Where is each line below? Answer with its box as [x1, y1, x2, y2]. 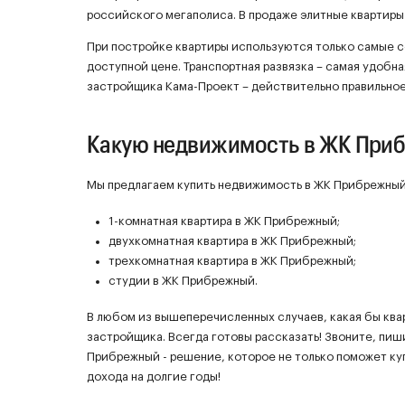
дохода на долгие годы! [87, 370, 221, 382]
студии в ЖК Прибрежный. [108, 274, 258, 287]
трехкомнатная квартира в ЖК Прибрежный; [108, 254, 356, 267]
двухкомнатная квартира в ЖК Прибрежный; [108, 234, 356, 247]
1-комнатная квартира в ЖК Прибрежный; [108, 214, 340, 227]
